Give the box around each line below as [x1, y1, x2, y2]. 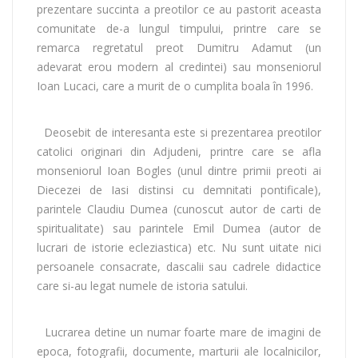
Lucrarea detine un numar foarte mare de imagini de [37, 324, 321, 340]
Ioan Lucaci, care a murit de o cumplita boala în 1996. [37, 78, 313, 93]
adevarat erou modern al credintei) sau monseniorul [37, 58, 321, 74]
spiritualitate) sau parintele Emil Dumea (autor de [37, 220, 321, 236]
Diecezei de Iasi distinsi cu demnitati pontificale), [37, 181, 321, 197]
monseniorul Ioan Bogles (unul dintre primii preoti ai [37, 162, 321, 178]
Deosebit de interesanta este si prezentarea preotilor [37, 124, 321, 140]
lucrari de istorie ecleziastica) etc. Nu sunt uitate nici [37, 239, 321, 255]
